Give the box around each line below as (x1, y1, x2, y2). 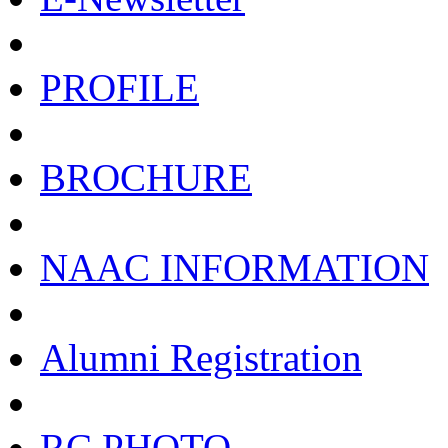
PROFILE (40, 66, 199, 109)
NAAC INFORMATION (40, 246, 429, 289)
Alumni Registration (40, 336, 362, 379)
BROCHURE (40, 156, 252, 199)
